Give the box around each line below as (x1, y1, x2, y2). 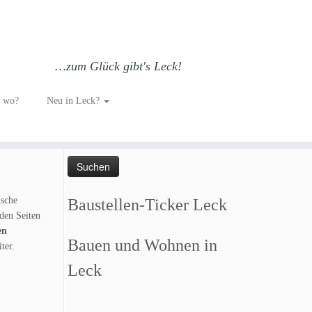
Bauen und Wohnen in (68, 236, 217, 254)
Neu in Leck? (47, 95, 103, 106)
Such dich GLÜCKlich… (68, 97, 238, 115)
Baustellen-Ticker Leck (68, 196, 227, 214)
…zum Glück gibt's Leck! (54, 59, 182, 73)
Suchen (67, 127, 95, 138)
